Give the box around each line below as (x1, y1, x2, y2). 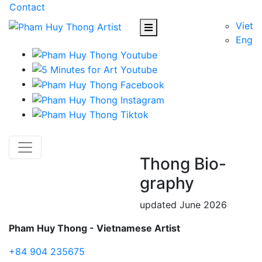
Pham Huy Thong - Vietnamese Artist (9, 222, 180, 235)
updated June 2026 (140, 199, 227, 211)
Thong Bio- (140, 154, 226, 174)
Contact (9, 1, 45, 13)
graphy (140, 173, 194, 194)
